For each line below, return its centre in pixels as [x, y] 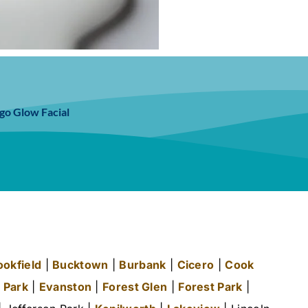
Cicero [196, 265]
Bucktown [80, 265]
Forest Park [210, 287]
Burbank [143, 265]
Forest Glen [135, 287]
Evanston [65, 287]
